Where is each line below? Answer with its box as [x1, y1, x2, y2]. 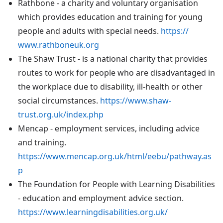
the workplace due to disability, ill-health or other [18, 81, 203, 92]
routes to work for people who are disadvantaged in [18, 67, 215, 78]
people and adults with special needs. [18, 25, 161, 36]
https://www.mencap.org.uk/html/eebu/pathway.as [18, 150, 212, 162]
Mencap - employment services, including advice [18, 122, 200, 134]
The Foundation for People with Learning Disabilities [18, 178, 215, 190]
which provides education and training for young [18, 11, 203, 22]
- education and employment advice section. [18, 192, 184, 204]
